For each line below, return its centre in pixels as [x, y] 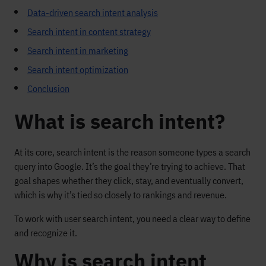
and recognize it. [46, 233]
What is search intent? [120, 121]
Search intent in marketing [78, 50]
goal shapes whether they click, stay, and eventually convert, [129, 180]
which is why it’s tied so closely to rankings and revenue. [121, 195]
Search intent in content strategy [89, 31]
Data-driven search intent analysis [93, 12]
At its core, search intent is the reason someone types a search [132, 152]
